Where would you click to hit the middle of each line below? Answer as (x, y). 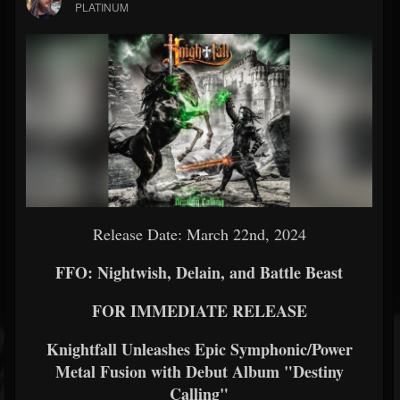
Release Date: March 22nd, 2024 (199, 234)
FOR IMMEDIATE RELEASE (199, 311)
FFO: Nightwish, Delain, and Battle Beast (199, 272)
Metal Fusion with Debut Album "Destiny (199, 371)
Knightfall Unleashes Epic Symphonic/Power (199, 349)
